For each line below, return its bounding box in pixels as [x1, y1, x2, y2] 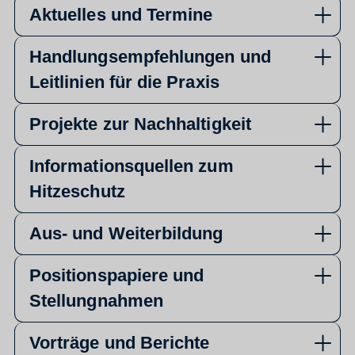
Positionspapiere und [29, 265, 204, 285]
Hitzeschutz [29, 181, 125, 201]
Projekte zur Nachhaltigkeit [29, 113, 251, 134]
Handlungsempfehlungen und [29, 46, 271, 67]
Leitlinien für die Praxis [29, 71, 219, 92]
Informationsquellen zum [29, 155, 234, 176]
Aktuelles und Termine [29, 4, 213, 25]
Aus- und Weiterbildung [29, 223, 223, 243]
